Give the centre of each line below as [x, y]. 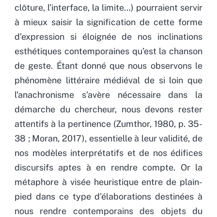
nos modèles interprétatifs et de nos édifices [108, 153]
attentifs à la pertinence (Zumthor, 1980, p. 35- [108, 124]
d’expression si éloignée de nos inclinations [108, 36]
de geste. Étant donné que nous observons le [108, 65]
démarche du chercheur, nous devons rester [108, 109]
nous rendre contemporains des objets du [108, 211]
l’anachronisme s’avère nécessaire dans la [108, 94]
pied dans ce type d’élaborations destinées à [108, 196]
